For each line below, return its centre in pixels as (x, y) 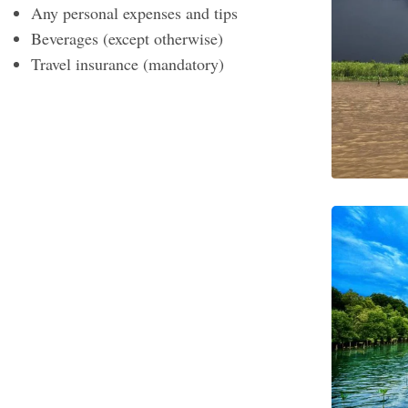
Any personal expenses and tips (134, 13)
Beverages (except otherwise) (127, 38)
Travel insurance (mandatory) (127, 64)
